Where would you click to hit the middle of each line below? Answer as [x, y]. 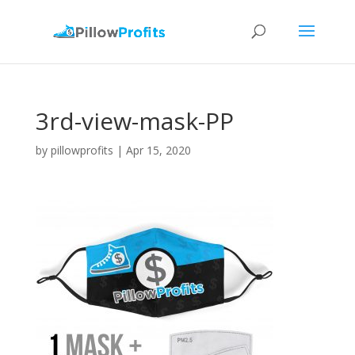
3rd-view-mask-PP [134, 121]
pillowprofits [82, 150]
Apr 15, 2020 [158, 150]
